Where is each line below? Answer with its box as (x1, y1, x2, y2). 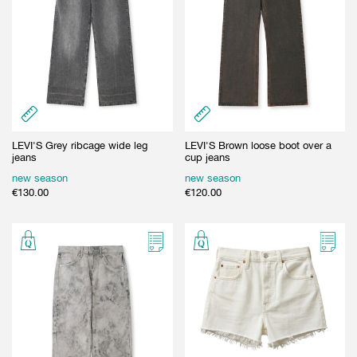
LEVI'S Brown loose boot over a (184, 139, 331, 151)
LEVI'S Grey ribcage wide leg (12, 139, 147, 151)
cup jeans (184, 151, 230, 163)
